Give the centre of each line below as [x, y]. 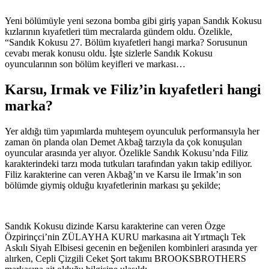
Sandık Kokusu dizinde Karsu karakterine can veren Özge [115, 226]
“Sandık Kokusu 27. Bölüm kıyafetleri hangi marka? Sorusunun [126, 43]
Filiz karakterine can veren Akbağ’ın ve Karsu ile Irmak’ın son [123, 175]
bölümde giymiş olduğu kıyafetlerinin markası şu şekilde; [113, 186]
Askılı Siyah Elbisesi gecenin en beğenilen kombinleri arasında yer [131, 248]
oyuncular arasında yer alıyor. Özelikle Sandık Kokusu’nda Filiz [126, 153]
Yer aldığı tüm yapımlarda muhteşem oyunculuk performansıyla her [132, 131]
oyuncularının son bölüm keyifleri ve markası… [95, 64]
